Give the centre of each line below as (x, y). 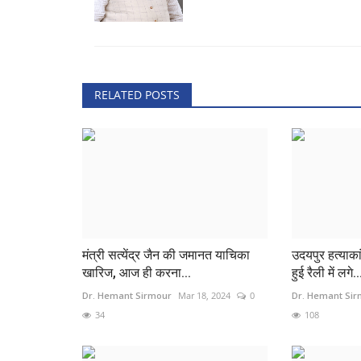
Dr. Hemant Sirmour (127, 295)
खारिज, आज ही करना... (137, 272)
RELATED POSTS (137, 94)
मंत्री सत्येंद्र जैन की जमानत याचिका (166, 255)
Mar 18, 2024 (204, 295)
